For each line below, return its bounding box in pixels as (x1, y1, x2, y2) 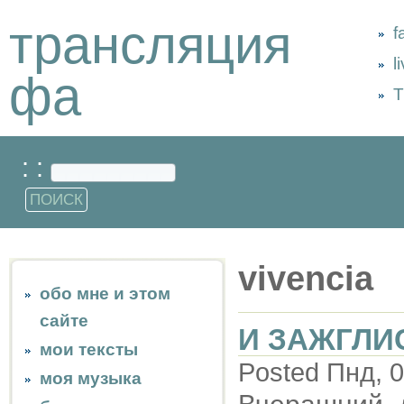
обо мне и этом (40, 284, 170, 303)
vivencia (238, 260, 373, 298)
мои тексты (40, 340, 138, 359)
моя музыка (40, 369, 142, 388)
